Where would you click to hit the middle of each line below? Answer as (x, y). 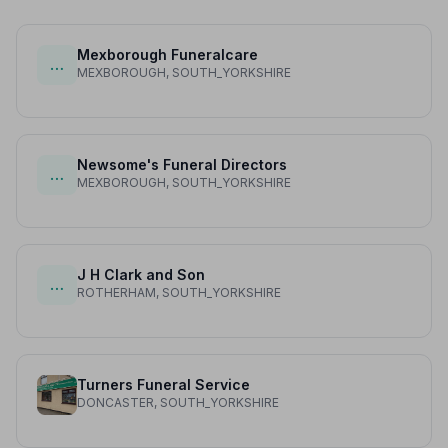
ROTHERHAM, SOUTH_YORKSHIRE (179, 293)
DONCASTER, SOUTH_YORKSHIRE (178, 403)
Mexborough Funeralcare (167, 55)
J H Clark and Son (141, 275)
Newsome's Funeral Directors (182, 165)
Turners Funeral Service (163, 385)
